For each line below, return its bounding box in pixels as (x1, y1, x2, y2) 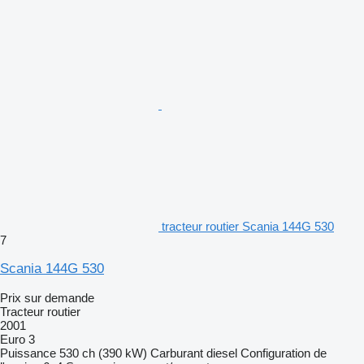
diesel (206, 345, 237, 360)
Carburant (150, 345, 203, 360)
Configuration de (240, 345, 327, 360)
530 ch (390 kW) (59, 345, 147, 360)
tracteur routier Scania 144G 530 (162, 219, 334, 233)
